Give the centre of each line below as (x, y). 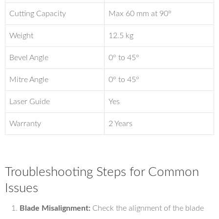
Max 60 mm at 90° (140, 14)
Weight (21, 36)
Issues (22, 188)
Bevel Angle (29, 58)
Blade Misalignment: (55, 208)
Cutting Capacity (38, 14)
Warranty (25, 124)
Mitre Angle (29, 80)
